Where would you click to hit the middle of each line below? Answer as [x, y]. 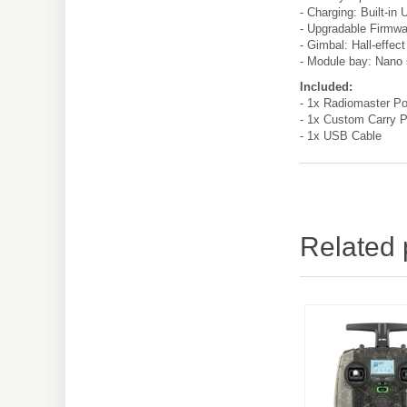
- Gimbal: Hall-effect [352, 45]
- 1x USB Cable [341, 135]
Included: [326, 86]
